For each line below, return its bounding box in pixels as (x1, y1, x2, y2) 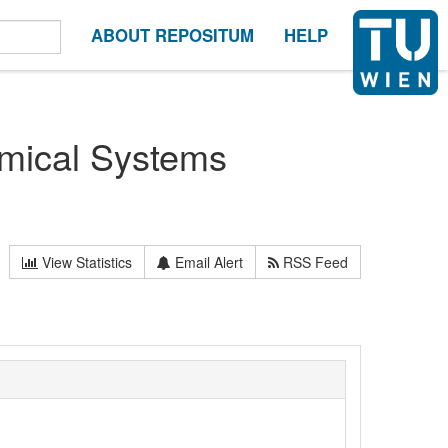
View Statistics (38, 251, 133, 272)
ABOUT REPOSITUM (91, 23, 254, 47)
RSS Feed (279, 251, 349, 272)
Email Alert (171, 251, 244, 272)
